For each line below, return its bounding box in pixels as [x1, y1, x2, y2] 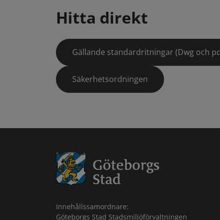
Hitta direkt [56, 7, 148, 28]
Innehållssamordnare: [56, 202, 129, 212]
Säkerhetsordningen [72, 74, 148, 85]
